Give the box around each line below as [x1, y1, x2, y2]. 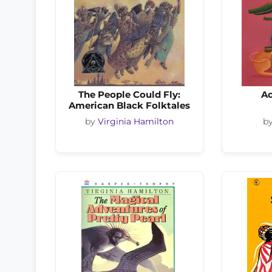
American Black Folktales [69, 99, 190, 111]
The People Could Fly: [78, 88, 180, 100]
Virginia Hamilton [98, 117, 174, 127]
